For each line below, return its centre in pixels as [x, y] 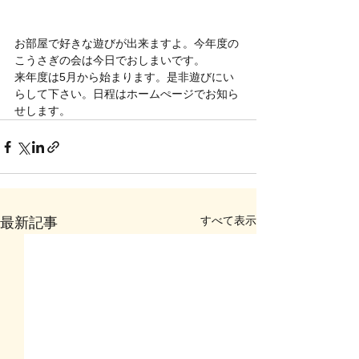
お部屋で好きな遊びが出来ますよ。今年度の [127, 43]
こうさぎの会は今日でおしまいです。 [110, 60]
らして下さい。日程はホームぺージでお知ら [127, 94]
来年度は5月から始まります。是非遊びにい [124, 77]
